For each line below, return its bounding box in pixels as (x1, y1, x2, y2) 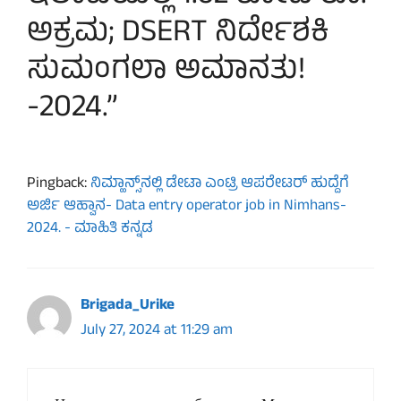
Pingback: (27, 172, 90, 198)
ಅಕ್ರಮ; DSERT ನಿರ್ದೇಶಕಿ (27, 8, 329, 62)
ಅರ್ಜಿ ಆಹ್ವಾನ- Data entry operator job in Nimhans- (27, 194, 346, 220)
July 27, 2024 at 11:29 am (81, 319, 233, 345)
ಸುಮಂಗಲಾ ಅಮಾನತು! (27, 46, 305, 99)
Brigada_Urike (81, 294, 175, 320)
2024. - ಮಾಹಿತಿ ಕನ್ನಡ (27, 217, 153, 243)
